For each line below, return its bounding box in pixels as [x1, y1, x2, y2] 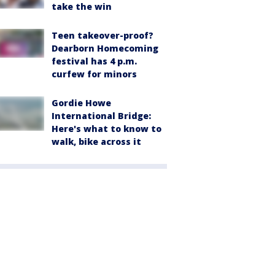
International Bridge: [52, 110, 151, 122]
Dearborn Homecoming [52, 42, 158, 55]
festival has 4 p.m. [52, 55, 137, 68]
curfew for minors [52, 68, 137, 80]
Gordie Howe [52, 97, 111, 109]
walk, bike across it [52, 136, 141, 148]
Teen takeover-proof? [52, 29, 153, 42]
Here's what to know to [52, 123, 161, 135]
